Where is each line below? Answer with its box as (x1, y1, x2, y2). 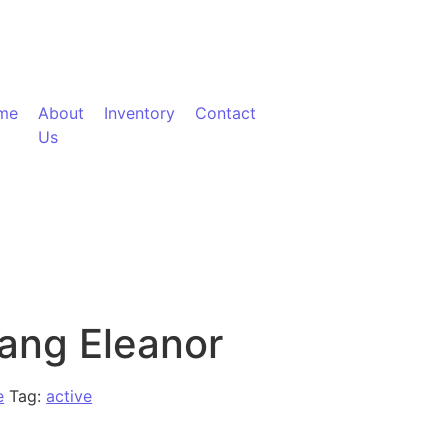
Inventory (104, 103, 175, 124)
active (46, 386, 93, 407)
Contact (195, 103, 256, 124)
